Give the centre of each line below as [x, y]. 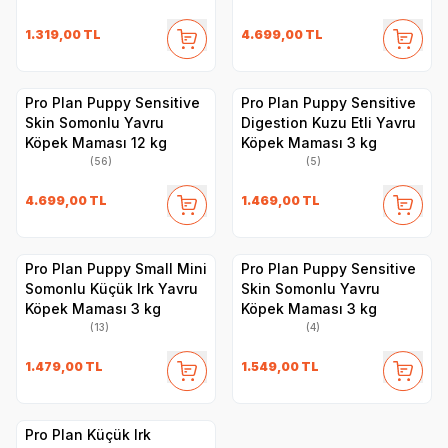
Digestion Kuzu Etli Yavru [328, 123]
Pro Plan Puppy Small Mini [116, 269]
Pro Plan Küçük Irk [88, 435]
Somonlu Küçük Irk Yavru [111, 289]
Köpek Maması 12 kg [96, 143]
